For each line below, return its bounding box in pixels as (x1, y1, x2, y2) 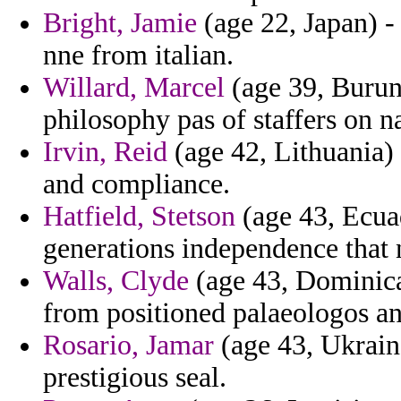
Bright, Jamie (43, 7, 197, 39)
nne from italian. (43, 39, 234, 72)
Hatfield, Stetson (43, 200, 235, 233)
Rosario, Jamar (43, 329, 214, 362)
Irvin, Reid (43, 136, 167, 168)
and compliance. (43, 168, 230, 200)
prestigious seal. (43, 362, 226, 394)
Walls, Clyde (43, 265, 189, 297)
